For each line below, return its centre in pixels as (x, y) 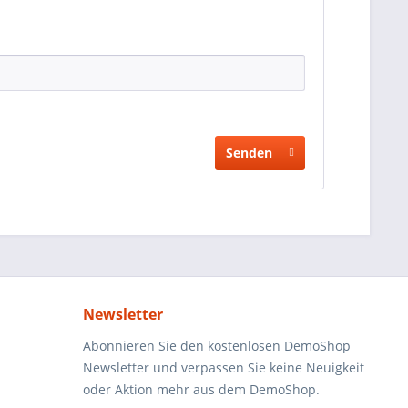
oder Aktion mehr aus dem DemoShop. (201, 389)
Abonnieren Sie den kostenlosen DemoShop (217, 346)
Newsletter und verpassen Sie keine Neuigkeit (224, 367)
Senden (249, 153)
